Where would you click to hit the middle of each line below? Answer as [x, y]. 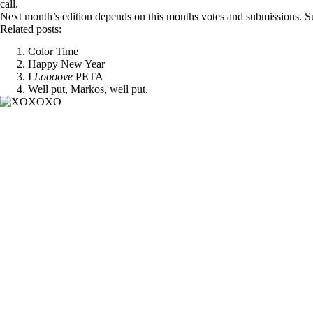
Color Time [53, 52]
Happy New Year [66, 64]
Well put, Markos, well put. [88, 89]
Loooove [55, 77]
